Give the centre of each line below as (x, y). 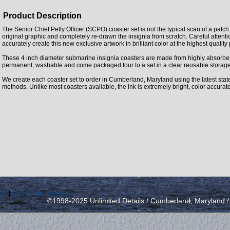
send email (27, 193)
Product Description (42, 15)
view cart (60, 193)
